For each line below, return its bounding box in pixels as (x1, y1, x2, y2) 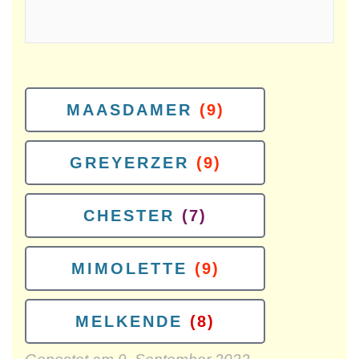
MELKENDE (75, 313, 183, 330)
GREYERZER (69, 154, 189, 171)
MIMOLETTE (71, 260, 188, 277)
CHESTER (83, 207, 175, 224)
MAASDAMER (66, 101, 192, 119)
